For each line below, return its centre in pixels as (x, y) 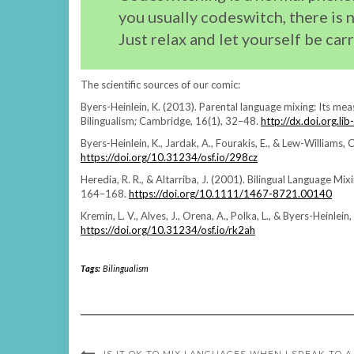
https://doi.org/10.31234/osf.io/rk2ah (168, 230)
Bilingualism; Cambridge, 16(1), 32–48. (171, 121)
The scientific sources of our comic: (160, 84)
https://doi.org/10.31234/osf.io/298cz (169, 157)
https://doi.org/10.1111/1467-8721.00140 (230, 193)
